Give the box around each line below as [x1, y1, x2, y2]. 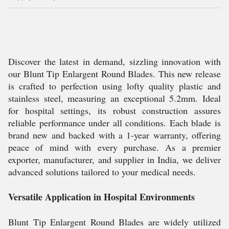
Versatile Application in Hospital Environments [8, 190, 195, 203]
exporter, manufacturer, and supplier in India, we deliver [8, 153, 221, 166]
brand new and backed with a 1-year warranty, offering [8, 129, 221, 141]
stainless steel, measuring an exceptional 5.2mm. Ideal [8, 92, 221, 104]
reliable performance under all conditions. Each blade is [8, 117, 221, 129]
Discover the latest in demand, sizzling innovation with [8, 55, 221, 67]
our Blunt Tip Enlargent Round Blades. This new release [8, 67, 221, 80]
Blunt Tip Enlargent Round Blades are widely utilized [8, 216, 221, 228]
